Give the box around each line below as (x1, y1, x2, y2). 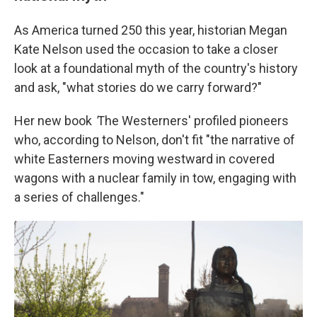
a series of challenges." (14, 190, 144, 204)
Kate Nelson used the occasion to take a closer (14, 42, 278, 57)
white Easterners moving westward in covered (14, 151, 275, 166)
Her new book (14, 113, 95, 128)
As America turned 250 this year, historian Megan (14, 23, 287, 38)
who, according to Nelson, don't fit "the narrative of (14, 132, 295, 147)
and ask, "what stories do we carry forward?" (14, 80, 262, 95)
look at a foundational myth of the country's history (14, 61, 298, 76)
